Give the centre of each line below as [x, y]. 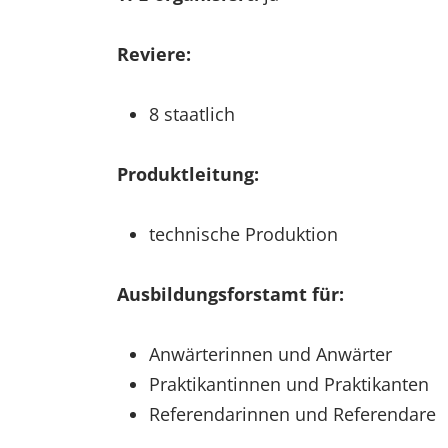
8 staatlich [192, 114]
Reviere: [156, 54]
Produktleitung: [188, 174]
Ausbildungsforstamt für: [230, 294]
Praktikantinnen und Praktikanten [289, 384]
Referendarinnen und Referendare [292, 414]
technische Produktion [243, 234]
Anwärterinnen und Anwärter [270, 354]
